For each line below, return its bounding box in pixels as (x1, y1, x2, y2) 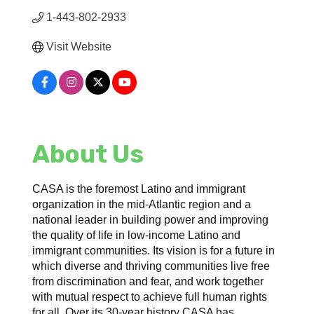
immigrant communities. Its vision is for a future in (32, 244, 275, 257)
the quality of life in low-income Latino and (32, 228, 241, 241)
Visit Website (46, 40, 112, 53)
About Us (32, 139, 144, 169)
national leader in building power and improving (32, 213, 269, 226)
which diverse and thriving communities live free (32, 259, 271, 272)
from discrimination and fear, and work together (32, 275, 264, 287)
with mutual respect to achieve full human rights (32, 290, 268, 303)
